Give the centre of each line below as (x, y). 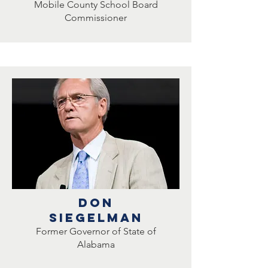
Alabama (96, 244)
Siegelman (96, 217)
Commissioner (96, 18)
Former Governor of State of (96, 231)
